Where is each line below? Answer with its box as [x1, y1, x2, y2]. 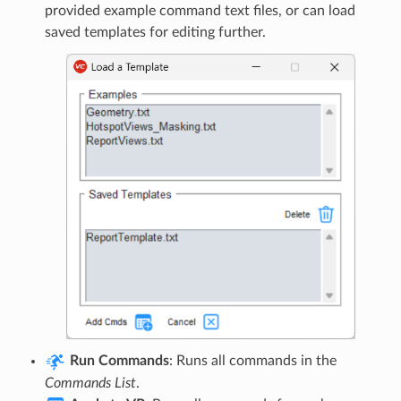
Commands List [44, 375, 136, 390]
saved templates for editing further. [44, 24, 266, 39]
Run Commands [69, 353, 169, 368]
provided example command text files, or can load [44, 3, 355, 18]
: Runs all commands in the [168, 353, 337, 368]
